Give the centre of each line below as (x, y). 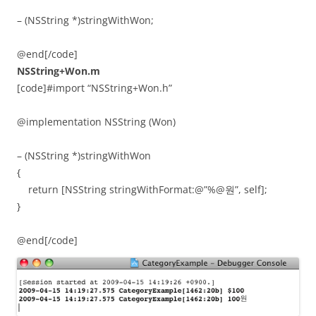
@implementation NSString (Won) (96, 121)
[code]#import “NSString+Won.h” (95, 87)
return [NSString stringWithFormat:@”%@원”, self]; (142, 189)
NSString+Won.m (59, 71)
